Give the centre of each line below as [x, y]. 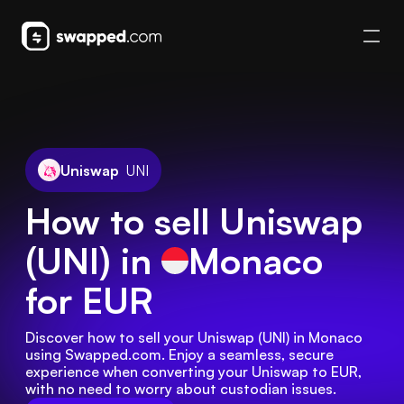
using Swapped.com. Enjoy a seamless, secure [179, 354]
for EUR [89, 300]
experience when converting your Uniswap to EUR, [193, 372]
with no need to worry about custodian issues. [181, 389]
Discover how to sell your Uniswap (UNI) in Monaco [194, 337]
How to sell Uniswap [194, 221]
